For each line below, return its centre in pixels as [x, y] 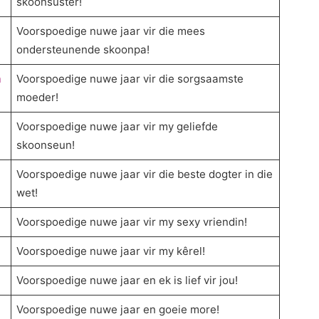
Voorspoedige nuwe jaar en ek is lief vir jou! [127, 281]
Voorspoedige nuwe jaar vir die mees [111, 31]
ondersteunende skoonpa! [83, 50]
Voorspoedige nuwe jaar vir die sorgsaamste [130, 79]
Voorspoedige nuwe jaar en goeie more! [118, 310]
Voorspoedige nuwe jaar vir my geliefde [117, 127]
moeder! [38, 98]
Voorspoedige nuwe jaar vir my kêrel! [111, 251]
